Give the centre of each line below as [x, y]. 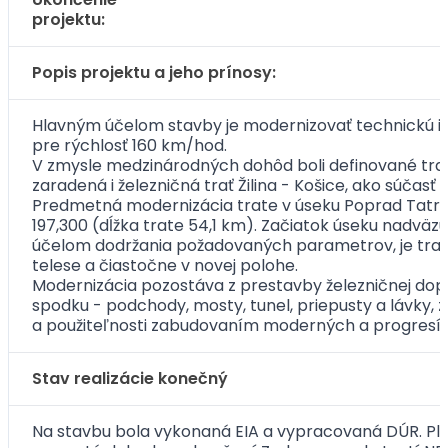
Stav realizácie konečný [130, 378]
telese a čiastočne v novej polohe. [165, 265]
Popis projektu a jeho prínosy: [154, 72]
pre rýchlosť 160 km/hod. [129, 145]
